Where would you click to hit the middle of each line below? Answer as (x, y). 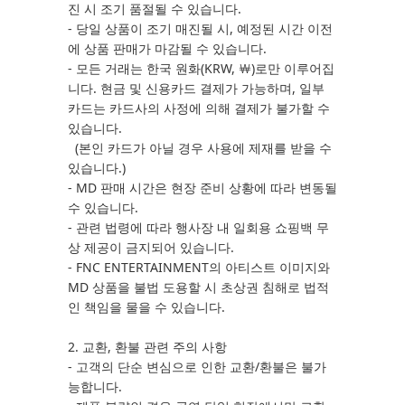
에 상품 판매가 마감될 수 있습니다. (169, 48)
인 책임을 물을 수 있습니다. (148, 307)
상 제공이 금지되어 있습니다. (151, 247)
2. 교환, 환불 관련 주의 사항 (147, 347)
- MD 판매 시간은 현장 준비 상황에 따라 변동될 (202, 188)
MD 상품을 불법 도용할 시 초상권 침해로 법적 (198, 287)
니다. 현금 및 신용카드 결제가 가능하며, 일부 (196, 88)
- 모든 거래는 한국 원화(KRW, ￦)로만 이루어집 (201, 68)
